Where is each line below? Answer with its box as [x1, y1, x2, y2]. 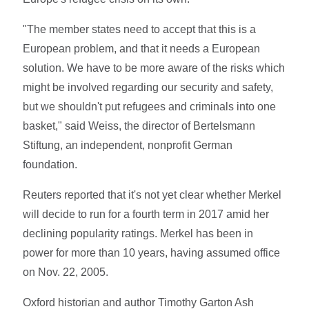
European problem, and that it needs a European [23, 42, 261, 54]
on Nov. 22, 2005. [23, 266, 109, 278]
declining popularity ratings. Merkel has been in [23, 227, 254, 239]
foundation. [23, 158, 78, 170]
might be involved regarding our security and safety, [23, 81, 274, 93]
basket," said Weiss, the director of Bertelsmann [23, 119, 256, 132]
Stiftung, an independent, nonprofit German [23, 139, 233, 151]
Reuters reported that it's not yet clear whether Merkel [23, 188, 282, 201]
